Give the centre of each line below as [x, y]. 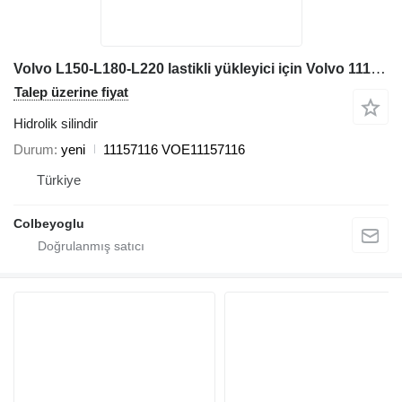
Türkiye [59, 179]
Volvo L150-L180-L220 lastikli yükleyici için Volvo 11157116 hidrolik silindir [378, 68]
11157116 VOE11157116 [174, 149]
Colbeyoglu [49, 223]
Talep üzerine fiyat [71, 92]
